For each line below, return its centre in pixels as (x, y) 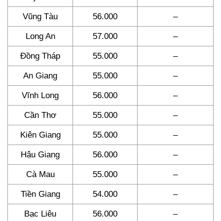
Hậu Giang (40, 155)
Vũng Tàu (40, 17)
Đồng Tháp (40, 56)
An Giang (40, 76)
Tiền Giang (40, 194)
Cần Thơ (40, 115)
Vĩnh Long (40, 96)
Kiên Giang (40, 135)
